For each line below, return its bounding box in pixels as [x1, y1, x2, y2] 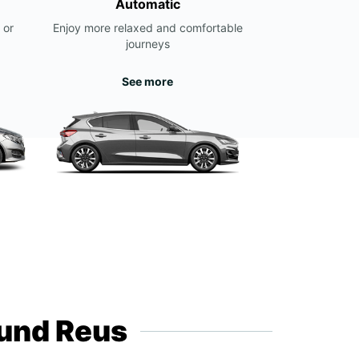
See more [122, 75, 173, 88]
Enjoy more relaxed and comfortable [52, 21, 243, 34]
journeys [125, 37, 170, 50]
